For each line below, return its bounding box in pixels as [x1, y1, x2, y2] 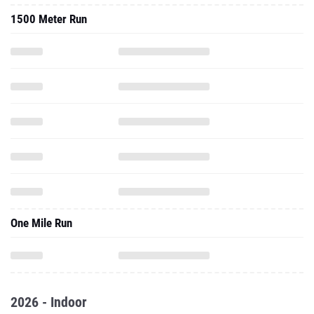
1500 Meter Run [11, 12, 87, 26]
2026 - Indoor [11, 294, 87, 310]
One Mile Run [11, 216, 72, 230]
